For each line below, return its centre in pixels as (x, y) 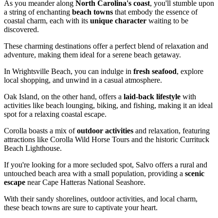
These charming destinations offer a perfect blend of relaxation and (106, 46)
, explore (190, 72)
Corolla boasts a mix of (40, 131)
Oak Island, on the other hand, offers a (64, 97)
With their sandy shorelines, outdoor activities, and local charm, (101, 199)
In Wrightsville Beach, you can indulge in (69, 72)
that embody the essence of (155, 12)
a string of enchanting (38, 12)
